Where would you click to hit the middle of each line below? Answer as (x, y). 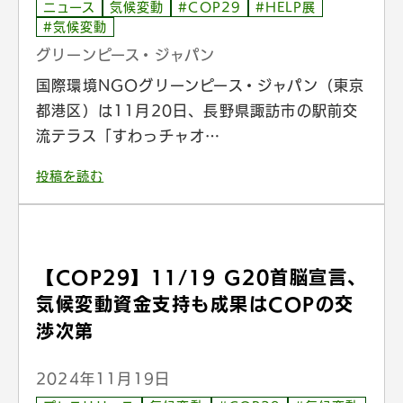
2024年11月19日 (103, 378)
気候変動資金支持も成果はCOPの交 (195, 304)
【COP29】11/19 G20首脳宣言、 (201, 277)
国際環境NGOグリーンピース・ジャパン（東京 (201, 85)
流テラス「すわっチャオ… (129, 135)
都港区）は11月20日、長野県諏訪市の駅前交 (197, 110)
